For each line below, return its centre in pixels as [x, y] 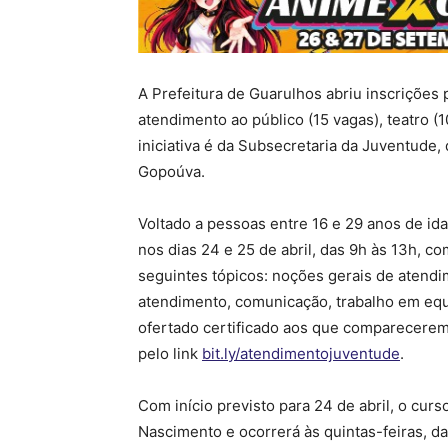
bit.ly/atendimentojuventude [301, 353]
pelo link [170, 353]
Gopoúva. [171, 171]
